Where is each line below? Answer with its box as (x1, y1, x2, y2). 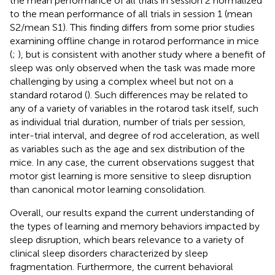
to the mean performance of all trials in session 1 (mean (10, 8, 252, 20)
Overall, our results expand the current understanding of (10, 207, 254, 219)
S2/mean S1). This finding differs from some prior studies (10, 21, 255, 34)
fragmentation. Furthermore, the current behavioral (10, 261, 233, 273)
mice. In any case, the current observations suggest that (10, 157, 255, 169)
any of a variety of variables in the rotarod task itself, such (10, 103, 258, 115)
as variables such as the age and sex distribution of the (10, 143, 245, 155)
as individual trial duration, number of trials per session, (10, 116, 246, 128)
